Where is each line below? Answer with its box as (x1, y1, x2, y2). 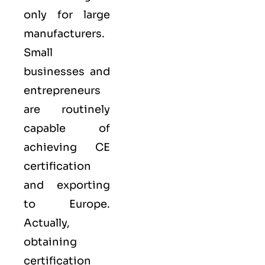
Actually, (24, 216, 70, 230)
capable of (24, 121, 110, 135)
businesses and (24, 64, 110, 78)
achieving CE (24, 140, 110, 154)
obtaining (24, 235, 77, 248)
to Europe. (24, 197, 110, 211)
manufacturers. (24, 27, 105, 40)
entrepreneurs (24, 83, 101, 97)
